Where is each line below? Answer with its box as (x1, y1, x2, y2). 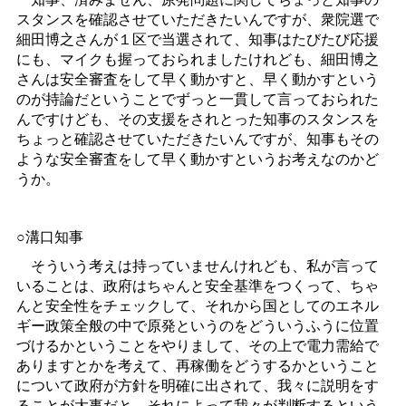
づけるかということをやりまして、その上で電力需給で (15, 334, 379, 356)
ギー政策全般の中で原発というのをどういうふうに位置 (15, 314, 379, 336)
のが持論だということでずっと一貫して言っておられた (15, 88, 379, 110)
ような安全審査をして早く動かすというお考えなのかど (15, 148, 379, 169)
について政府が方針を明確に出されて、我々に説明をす (15, 374, 379, 396)
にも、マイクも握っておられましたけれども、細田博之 (15, 48, 379, 70)
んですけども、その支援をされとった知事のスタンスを (15, 108, 379, 130)
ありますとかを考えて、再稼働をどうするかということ (15, 354, 379, 376)
